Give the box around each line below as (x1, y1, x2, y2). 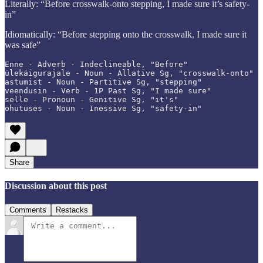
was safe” (5, 39, 41, 50)
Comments (9, 205, 46, 215)
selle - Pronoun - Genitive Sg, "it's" (5, 95, 178, 104)
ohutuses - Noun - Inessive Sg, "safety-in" (5, 103, 202, 113)
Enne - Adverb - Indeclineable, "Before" (5, 59, 188, 69)
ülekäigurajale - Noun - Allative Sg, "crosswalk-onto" (5, 68, 254, 77)
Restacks (56, 205, 88, 215)
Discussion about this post (5, 180, 107, 191)
